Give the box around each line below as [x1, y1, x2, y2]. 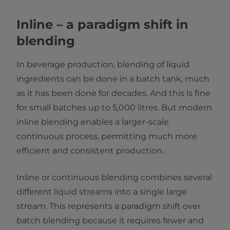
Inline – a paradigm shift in [16, 17, 188, 32]
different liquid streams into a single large [16, 187, 187, 197]
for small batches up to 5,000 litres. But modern [16, 103, 212, 112]
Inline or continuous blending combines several [16, 172, 212, 182]
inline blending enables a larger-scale [16, 117, 169, 127]
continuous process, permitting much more [16, 131, 197, 141]
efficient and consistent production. [16, 146, 166, 156]
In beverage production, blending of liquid [16, 60, 189, 69]
